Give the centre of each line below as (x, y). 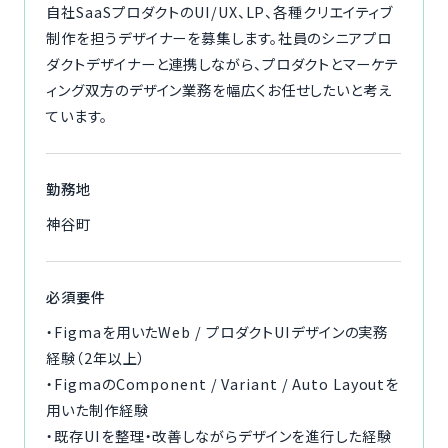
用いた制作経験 (97, 410)
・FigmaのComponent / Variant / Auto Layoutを (223, 384)
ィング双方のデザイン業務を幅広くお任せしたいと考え (219, 90)
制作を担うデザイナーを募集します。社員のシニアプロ (219, 38)
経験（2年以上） (96, 358)
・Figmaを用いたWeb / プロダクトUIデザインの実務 (217, 332)
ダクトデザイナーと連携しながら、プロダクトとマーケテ (222, 64)
